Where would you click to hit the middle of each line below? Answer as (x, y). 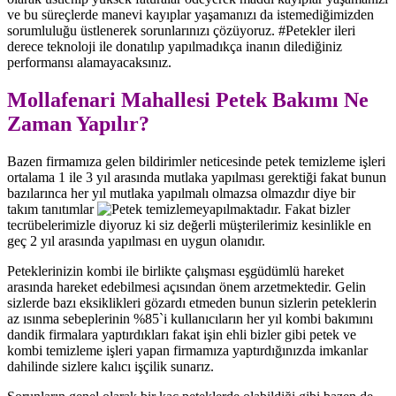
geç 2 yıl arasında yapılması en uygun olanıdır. (136, 240)
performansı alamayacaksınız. (89, 62)
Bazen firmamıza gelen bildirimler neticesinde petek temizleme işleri (196, 161)
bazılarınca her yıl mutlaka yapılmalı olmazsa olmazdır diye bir (181, 193)
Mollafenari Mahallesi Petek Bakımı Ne (188, 99)
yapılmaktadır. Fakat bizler (276, 209)
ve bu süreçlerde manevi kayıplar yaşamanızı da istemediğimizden (190, 15)
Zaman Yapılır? (78, 123)
